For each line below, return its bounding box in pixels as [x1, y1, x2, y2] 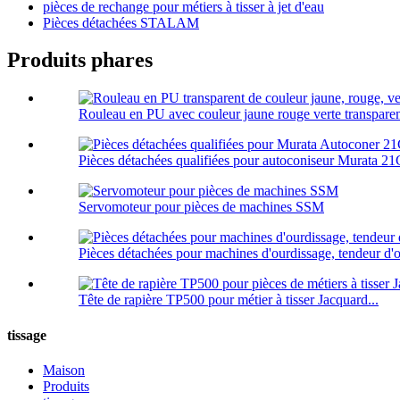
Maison [43, 362, 85, 378]
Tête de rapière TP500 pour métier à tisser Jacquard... [79, 292, 379, 308]
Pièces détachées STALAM [43, 14, 199, 30]
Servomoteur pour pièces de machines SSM [79, 199, 324, 215]
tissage [7, 327, 46, 343]
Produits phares [7, 48, 153, 72]
